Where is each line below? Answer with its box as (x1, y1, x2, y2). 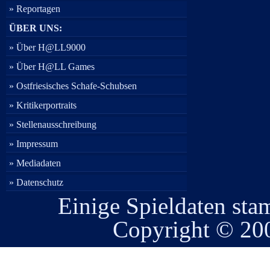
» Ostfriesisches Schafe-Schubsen (9, 81, 137, 91)
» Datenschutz (9, 177, 63, 187)
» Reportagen (9, 4, 60, 14)
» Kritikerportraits (9, 100, 77, 110)
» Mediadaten (9, 158, 61, 168)
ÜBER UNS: (9, 23, 62, 33)
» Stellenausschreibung (9, 119, 96, 130)
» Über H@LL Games (9, 61, 95, 72)
